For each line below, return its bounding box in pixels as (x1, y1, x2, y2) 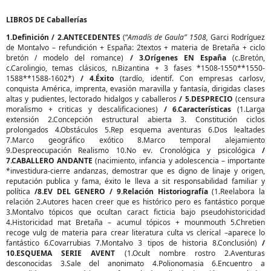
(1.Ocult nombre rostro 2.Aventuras (124, 248, 265, 258)
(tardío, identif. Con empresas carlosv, (120, 73, 266, 83)
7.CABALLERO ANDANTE (6, 155, 96, 166)
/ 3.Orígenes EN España (129, 53, 233, 63)
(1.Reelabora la (212, 186, 265, 197)
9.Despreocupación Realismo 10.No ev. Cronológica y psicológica (6, 145, 262, 155)
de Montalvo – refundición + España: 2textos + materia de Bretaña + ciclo (6, 42, 265, 53)
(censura (235, 94, 266, 104)
